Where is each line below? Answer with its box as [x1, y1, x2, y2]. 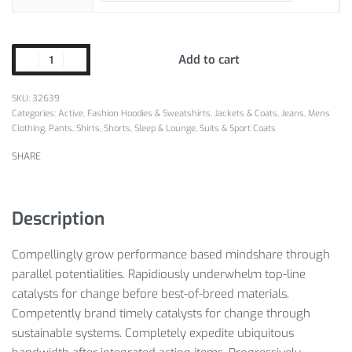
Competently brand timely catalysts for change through [12, 306, 310, 322]
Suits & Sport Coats [200, 122, 276, 134]
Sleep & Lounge [134, 122, 196, 134]
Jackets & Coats [214, 107, 277, 119]
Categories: [12, 107, 58, 119]
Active [58, 107, 83, 119]
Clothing [12, 122, 45, 134]
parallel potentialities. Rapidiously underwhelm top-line [12, 266, 306, 283]
